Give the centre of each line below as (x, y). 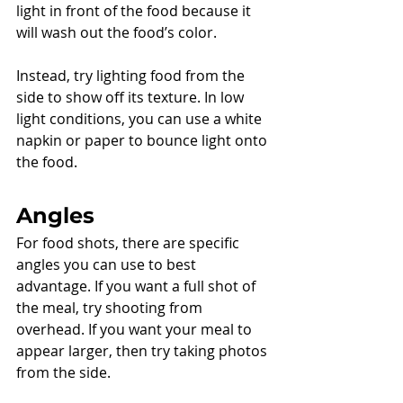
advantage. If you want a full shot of (138, 287)
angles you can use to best (108, 265)
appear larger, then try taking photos (143, 351)
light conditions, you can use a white (141, 119)
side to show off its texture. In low (132, 98)
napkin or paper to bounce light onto (143, 141)
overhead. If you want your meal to (136, 330)
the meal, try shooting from (111, 308)
